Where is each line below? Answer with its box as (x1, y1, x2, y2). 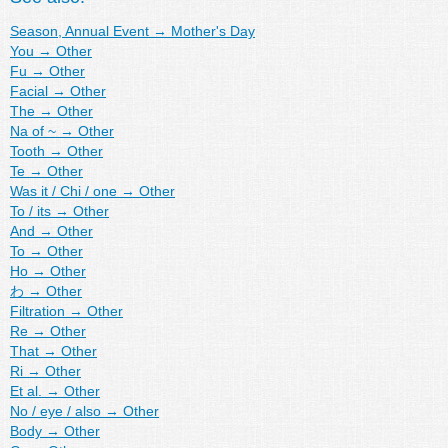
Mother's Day (171, 22, 255, 39)
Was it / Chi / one (10, 182, 117, 199)
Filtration (10, 302, 65, 319)
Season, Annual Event (10, 22, 149, 39)
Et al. (10, 382, 42, 399)
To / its (10, 202, 51, 219)
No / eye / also (10, 402, 101, 419)
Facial (10, 82, 48, 99)
